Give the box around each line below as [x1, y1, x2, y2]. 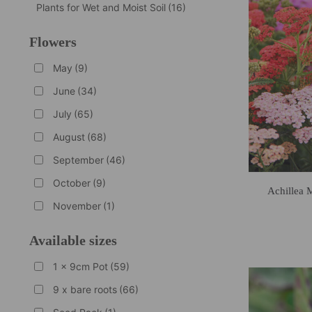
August [52, 130, 85, 143]
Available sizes [29, 232, 117, 248]
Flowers [29, 33, 77, 49]
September [52, 153, 104, 166]
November [52, 199, 101, 212]
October [52, 176, 91, 189]
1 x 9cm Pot [52, 260, 108, 272]
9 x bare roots [52, 283, 117, 295]
